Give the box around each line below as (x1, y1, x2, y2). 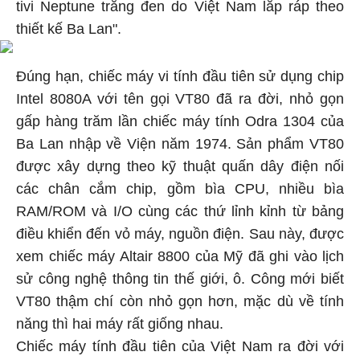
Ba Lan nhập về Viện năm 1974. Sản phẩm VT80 (16, 136, 344, 152)
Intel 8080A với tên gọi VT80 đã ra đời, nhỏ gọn (16, 91, 344, 107)
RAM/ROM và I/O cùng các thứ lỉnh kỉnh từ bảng (16, 203, 344, 219)
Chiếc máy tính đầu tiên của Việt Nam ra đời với (16, 338, 344, 354)
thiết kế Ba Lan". (16, 21, 121, 37)
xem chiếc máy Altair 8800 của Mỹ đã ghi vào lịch (16, 248, 344, 264)
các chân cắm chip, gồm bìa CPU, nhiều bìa (16, 181, 344, 197)
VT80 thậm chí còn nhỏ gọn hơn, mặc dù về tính (16, 293, 344, 309)
